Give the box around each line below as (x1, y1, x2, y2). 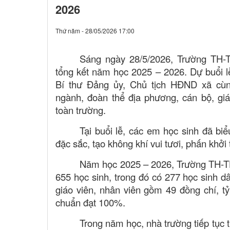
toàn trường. (55, 103, 106, 117)
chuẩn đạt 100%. (55, 195, 125, 209)
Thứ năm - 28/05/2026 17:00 (55, 26, 135, 35)
